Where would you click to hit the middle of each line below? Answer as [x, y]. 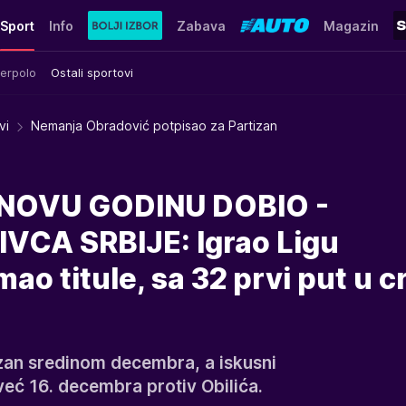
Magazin [351, 25]
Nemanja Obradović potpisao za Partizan [154, 126]
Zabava [201, 25]
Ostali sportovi [92, 72]
